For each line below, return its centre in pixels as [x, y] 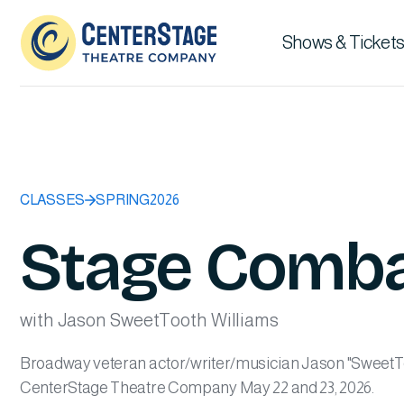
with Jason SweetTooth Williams [149, 320]
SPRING [122, 200]
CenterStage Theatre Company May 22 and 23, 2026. [197, 388]
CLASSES [52, 200]
